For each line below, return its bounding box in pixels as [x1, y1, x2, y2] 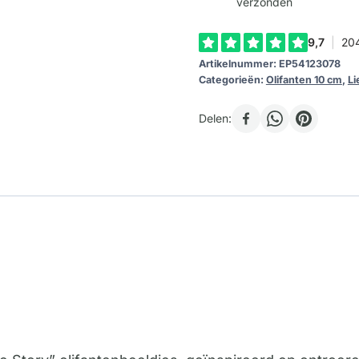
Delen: [198, 111, 232, 126]
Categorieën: [198, 74, 266, 87]
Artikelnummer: [198, 58, 279, 71]
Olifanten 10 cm [265, 74, 342, 87]
